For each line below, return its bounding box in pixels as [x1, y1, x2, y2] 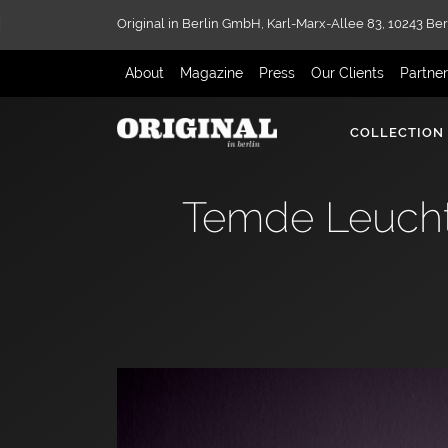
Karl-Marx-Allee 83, [267, 16, 388, 31]
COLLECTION [349, 124, 444, 140]
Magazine [180, 64, 243, 81]
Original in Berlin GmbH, [117, 16, 267, 31]
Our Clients [311, 64, 384, 81]
